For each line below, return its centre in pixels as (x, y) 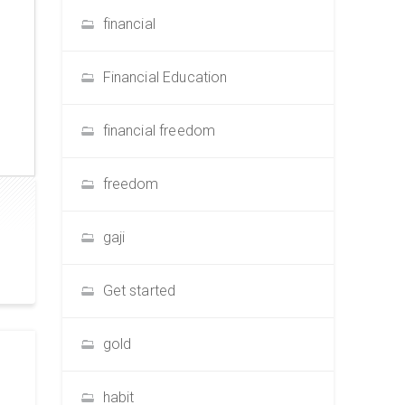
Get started (139, 291)
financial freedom (159, 131)
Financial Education (165, 77)
